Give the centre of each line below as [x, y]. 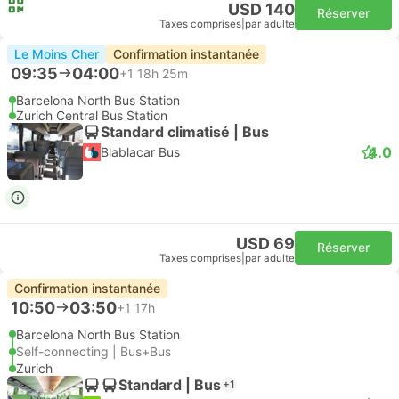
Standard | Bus [170, 384]
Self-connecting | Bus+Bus [94, 351]
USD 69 [265, 244]
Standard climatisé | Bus [185, 131]
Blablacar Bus [140, 152]
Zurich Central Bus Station [92, 115]
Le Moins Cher [57, 54]
